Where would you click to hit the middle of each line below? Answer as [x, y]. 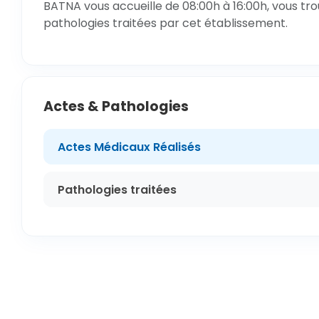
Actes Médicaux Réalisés [129, 147]
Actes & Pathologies [116, 106]
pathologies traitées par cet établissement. [166, 23]
